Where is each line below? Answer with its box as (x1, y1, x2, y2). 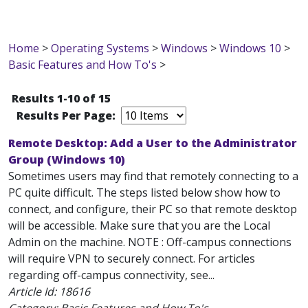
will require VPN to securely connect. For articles (8, 251, 255, 266)
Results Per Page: (16, 108, 118, 123)
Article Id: (8, 284, 59, 299)
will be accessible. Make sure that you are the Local (8, 218, 270, 233)
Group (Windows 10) (8, 152, 125, 167)
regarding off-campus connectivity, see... (8, 267, 214, 283)
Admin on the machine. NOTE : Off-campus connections (8, 234, 291, 250)
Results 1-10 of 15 (12, 91, 111, 106)
